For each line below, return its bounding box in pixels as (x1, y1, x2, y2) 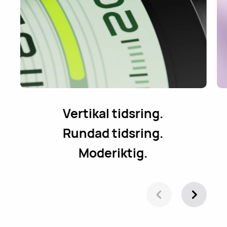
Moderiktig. (79, 144, 148, 162)
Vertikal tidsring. (63, 104, 164, 122)
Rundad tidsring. (63, 124, 164, 142)
